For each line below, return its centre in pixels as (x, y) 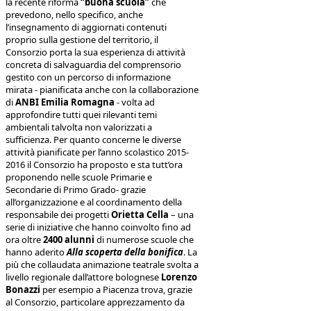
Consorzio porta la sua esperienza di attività (95, 52)
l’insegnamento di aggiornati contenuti (86, 27)
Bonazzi (23, 289)
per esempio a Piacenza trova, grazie (116, 289)
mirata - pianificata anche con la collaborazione (102, 89)
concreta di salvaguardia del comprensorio (93, 64)
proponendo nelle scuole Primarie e (79, 177)
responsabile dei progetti (58, 214)
